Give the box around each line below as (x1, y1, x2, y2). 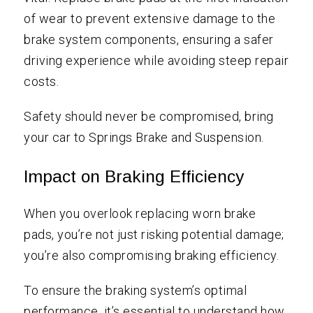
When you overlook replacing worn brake (24, 206, 256, 221)
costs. (24, 74, 59, 89)
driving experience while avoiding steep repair (24, 53, 289, 68)
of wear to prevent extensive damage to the (24, 11, 276, 27)
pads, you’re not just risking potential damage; (24, 227, 284, 242)
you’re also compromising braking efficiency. (24, 248, 279, 263)
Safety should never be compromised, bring (24, 109, 274, 124)
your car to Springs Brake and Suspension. (24, 130, 264, 145)
